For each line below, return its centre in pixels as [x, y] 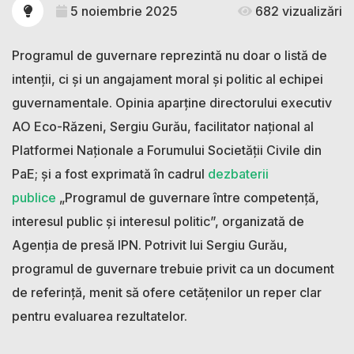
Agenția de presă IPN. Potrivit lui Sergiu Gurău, [150, 245]
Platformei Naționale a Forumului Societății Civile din [167, 150]
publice [34, 197]
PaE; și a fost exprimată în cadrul [110, 173]
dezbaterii [238, 173]
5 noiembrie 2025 [122, 11]
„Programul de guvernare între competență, [188, 197]
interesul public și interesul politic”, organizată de [158, 221]
